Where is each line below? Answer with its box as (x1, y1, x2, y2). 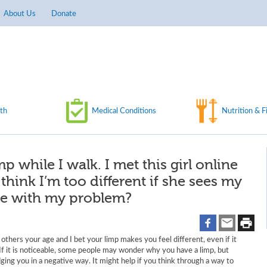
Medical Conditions (91, 106, 156, 115)
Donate (51, 10, 77, 18)
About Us (3, 10, 36, 18)
